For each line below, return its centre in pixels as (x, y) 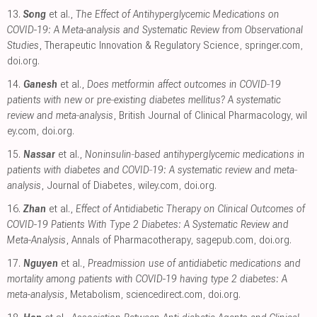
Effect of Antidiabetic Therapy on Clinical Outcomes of (190, 209)
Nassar (39, 155)
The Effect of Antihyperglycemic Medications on (178, 15)
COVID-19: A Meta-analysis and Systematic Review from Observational (155, 30)
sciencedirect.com (164, 295)
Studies (23, 46)
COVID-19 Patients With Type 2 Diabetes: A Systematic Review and (148, 225)
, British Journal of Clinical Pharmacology (202, 116)
